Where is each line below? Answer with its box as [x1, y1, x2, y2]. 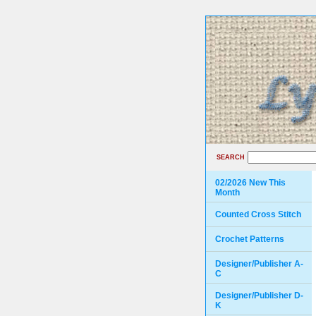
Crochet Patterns [215, 234, 284, 244]
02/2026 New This [215, 178, 286, 188]
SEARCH [217, 154, 245, 161]
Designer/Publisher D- [215, 291, 303, 300]
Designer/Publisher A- [215, 259, 303, 269]
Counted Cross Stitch [215, 209, 301, 219]
